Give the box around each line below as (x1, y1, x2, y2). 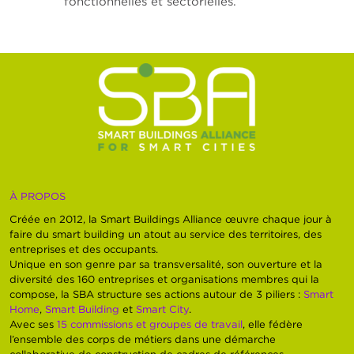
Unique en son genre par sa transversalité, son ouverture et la (9, 258, 323, 270)
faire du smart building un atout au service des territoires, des (9, 228, 322, 240)
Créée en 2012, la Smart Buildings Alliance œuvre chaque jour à (9, 213, 333, 225)
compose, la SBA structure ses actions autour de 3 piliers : (9, 288, 304, 300)
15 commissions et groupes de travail (57, 318, 243, 330)
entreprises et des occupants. (9, 243, 159, 255)
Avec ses (9, 318, 58, 330)
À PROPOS (9, 190, 66, 202)
